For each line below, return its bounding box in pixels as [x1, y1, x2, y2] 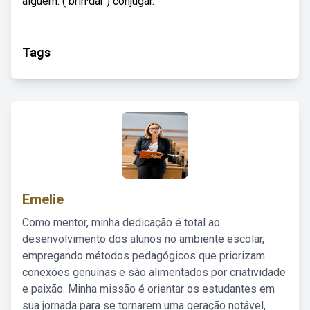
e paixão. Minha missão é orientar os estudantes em [22, 282, 275, 295]
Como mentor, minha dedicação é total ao [22, 216, 220, 229]
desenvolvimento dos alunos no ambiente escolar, [22, 232, 264, 246]
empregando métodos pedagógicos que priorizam [22, 249, 265, 262]
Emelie [22, 191, 64, 208]
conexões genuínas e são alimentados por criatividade [22, 266, 286, 279]
